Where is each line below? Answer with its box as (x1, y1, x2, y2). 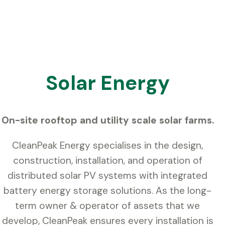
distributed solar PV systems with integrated (8, 169, 207, 182)
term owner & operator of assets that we (15, 199, 200, 212)
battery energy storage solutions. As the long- (4, 184, 211, 197)
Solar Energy (45, 70, 170, 96)
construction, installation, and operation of (13, 154, 202, 167)
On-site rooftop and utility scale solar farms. (1, 114, 214, 127)
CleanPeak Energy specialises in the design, (12, 139, 203, 152)
